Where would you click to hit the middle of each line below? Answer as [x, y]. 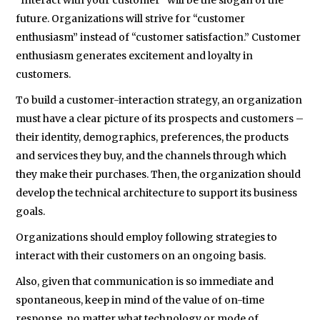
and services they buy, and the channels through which [151, 156]
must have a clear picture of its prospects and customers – [160, 119]
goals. [31, 211]
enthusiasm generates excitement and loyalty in [135, 56]
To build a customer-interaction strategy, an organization [159, 100]
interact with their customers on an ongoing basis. [141, 256]
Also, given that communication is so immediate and [145, 281]
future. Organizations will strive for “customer [131, 19]
